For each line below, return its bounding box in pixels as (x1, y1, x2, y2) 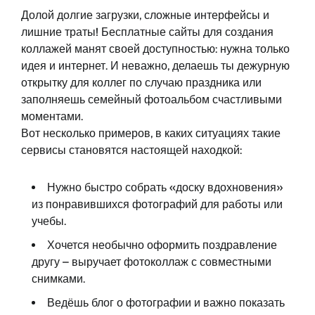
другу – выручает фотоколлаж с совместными (32, 255, 271, 269)
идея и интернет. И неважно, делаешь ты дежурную (21, 59, 290, 73)
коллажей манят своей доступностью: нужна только (21, 42, 290, 56)
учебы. (32, 214, 66, 229)
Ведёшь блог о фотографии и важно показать (47, 296, 285, 310)
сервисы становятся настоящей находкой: (21, 143, 242, 157)
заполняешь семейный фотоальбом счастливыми (21, 93, 282, 107)
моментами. (21, 110, 83, 124)
